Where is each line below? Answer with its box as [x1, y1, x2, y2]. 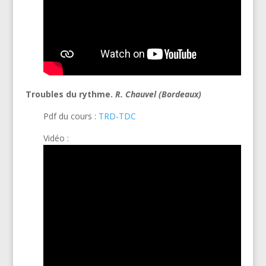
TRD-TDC [98, 110, 136, 122]
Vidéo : [43, 132, 69, 144]
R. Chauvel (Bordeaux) [115, 88, 201, 100]
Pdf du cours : [43, 110, 99, 122]
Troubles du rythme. [25, 88, 115, 100]
